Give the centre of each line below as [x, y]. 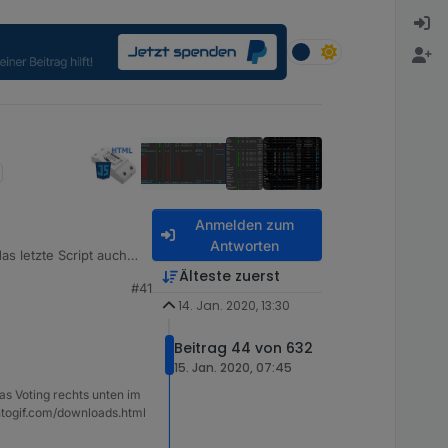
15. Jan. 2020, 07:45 [233, 368]
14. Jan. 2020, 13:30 [233, 305]
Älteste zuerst [229, 276]
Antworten [244, 245]
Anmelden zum [244, 224]
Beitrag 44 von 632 [243, 348]
